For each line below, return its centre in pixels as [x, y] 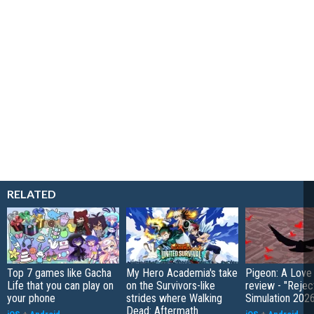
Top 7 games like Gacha [59, 273]
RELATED [32, 194]
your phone [31, 299]
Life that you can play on [60, 286]
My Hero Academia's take [182, 273]
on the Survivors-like [171, 286]
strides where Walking [174, 299]
